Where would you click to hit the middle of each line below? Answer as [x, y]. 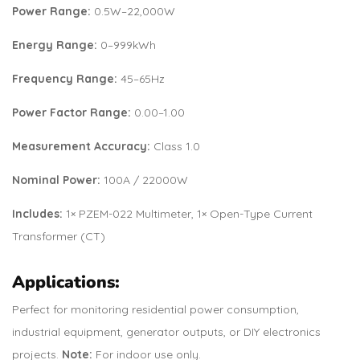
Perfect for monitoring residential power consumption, [155, 309]
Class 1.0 [175, 146]
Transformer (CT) [59, 236]
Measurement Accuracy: [81, 146]
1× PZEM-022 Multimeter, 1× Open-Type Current [188, 213]
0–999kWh [127, 45]
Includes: [37, 213]
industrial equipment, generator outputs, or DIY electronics [166, 332]
